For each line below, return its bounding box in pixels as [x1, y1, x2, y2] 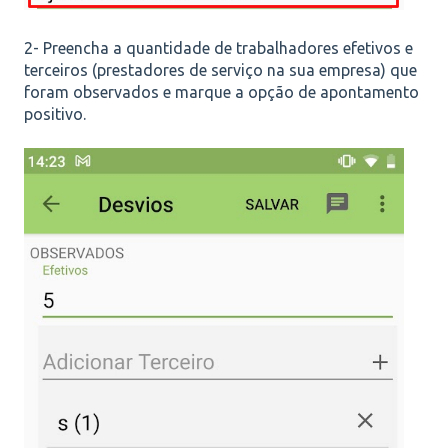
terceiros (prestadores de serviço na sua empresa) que [24, 61, 417, 80]
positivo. [24, 105, 86, 124]
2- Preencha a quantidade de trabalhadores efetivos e [24, 39, 413, 58]
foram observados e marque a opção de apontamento [24, 83, 419, 102]
